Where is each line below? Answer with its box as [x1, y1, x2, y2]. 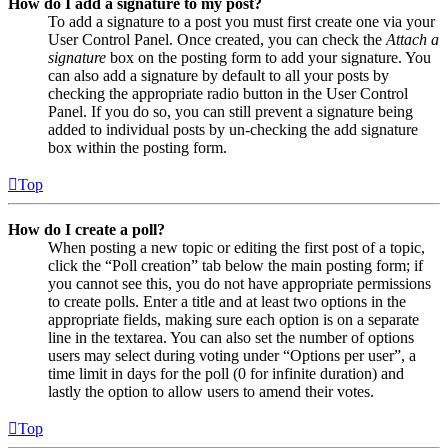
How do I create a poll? [8, 221, 165, 239]
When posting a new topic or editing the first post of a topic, [48, 239, 425, 257]
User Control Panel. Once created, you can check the [48, 31, 386, 49]
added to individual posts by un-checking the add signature [48, 121, 418, 139]
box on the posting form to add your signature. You [106, 49, 431, 67]
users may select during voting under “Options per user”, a [48, 347, 416, 365]
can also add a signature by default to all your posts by [48, 67, 389, 85]
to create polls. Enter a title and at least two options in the [48, 293, 406, 311]
